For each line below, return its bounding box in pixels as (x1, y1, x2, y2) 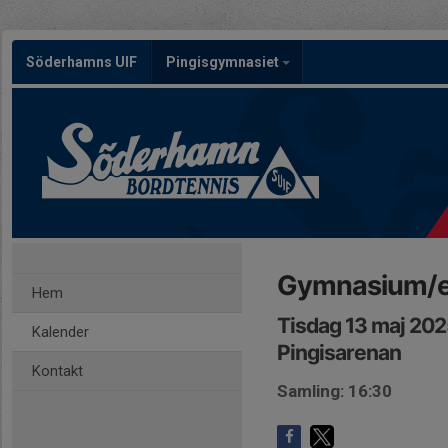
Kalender (32, 323, 89, 341)
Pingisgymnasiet (166, 54, 282, 70)
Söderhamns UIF (26, 54, 137, 70)
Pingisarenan (277, 340, 401, 365)
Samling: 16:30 (277, 381, 392, 401)
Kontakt (32, 362, 83, 380)
